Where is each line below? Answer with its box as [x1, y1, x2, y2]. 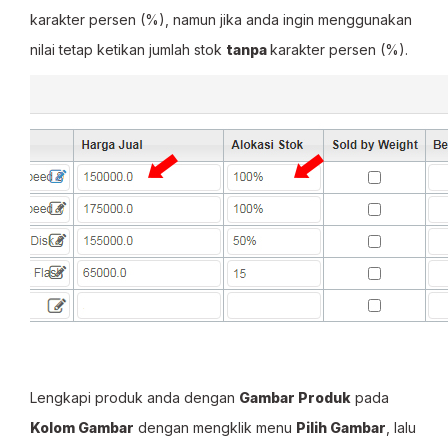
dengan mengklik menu [134, 419, 296, 436]
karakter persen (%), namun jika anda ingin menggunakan [30, 11, 412, 28]
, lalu [386, 419, 416, 436]
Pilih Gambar [296, 419, 386, 436]
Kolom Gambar [30, 419, 134, 436]
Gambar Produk [239, 389, 351, 406]
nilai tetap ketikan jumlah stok [30, 41, 226, 58]
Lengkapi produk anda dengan [30, 389, 239, 406]
